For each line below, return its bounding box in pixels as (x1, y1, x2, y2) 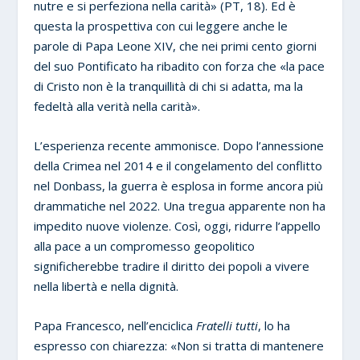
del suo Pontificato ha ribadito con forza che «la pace (34, 57, 325, 74)
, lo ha (258, 317, 291, 333)
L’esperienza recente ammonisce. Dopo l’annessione (34, 137, 325, 153)
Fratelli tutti (196, 317, 259, 333)
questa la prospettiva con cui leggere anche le (34, 17, 288, 34)
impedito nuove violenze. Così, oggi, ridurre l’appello (34, 217, 321, 234)
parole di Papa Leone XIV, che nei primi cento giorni (34, 37, 317, 54)
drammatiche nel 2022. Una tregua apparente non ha (34, 197, 326, 214)
